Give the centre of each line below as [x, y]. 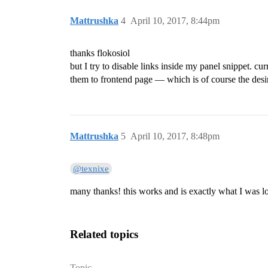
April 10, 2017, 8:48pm [175, 136]
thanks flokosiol [100, 53]
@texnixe [91, 169]
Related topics [104, 234]
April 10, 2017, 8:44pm [175, 21]
